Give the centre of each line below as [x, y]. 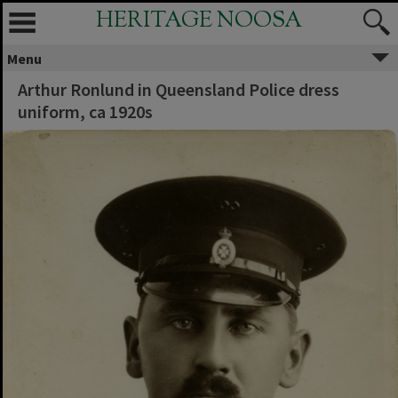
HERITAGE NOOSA [199, 21]
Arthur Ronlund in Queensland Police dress [179, 89]
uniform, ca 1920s [85, 111]
